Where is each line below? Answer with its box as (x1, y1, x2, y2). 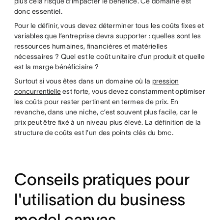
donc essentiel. (14, 7, 62, 15)
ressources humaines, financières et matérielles (14, 42, 167, 50)
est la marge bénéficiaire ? (14, 62, 99, 71)
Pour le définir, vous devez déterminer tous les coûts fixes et (14, 21, 204, 29)
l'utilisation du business (14, 190, 185, 209)
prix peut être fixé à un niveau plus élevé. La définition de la (14, 118, 201, 126)
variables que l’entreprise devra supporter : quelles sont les (14, 31, 201, 40)
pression (152, 77, 179, 85)
